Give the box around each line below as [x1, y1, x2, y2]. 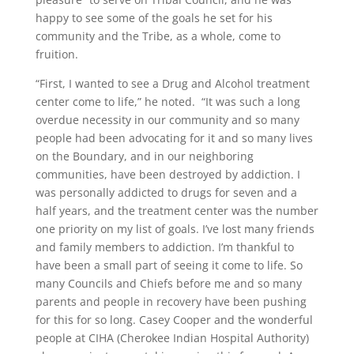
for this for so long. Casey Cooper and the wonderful [35, 311, 313, 327]
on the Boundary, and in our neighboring [35, 148, 254, 164]
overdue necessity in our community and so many [35, 111, 299, 127]
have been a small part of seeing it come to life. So [35, 257, 303, 273]
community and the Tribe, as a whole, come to [35, 28, 281, 43]
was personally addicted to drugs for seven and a [35, 184, 297, 200]
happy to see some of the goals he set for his [35, 9, 273, 25]
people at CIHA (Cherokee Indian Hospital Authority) [35, 330, 309, 345]
